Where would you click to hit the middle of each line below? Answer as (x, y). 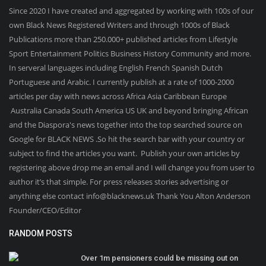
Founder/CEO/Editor (45, 210)
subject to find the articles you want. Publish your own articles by (124, 153)
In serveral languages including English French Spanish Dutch (116, 67)
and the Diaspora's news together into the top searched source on (126, 124)
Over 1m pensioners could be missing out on (159, 258)
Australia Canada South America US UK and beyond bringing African (129, 110)
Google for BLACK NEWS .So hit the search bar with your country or (127, 139)
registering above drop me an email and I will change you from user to (132, 167)
